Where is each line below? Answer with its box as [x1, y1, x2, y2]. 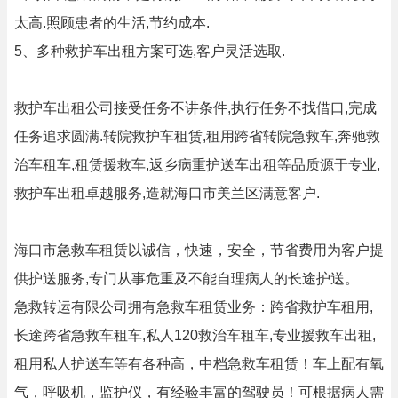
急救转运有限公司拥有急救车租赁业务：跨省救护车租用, [14, 299, 373, 314]
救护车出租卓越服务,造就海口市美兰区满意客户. [14, 186, 320, 201]
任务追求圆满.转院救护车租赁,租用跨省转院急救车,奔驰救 [14, 129, 380, 144]
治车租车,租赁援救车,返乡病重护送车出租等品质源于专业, [14, 157, 380, 172]
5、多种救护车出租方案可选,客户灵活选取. [14, 44, 285, 59]
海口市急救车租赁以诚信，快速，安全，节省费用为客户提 [14, 243, 384, 258]
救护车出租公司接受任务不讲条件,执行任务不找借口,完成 [14, 100, 377, 115]
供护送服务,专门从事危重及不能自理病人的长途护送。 [14, 271, 359, 286]
